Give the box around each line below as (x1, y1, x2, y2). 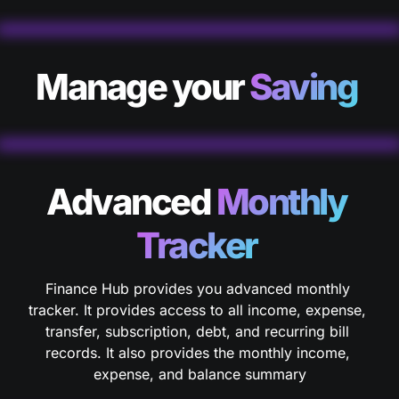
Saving (249, 65, 363, 109)
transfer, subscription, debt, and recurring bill (45, 322, 349, 340)
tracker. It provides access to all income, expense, (28, 301, 366, 319)
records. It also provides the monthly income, (45, 344, 350, 362)
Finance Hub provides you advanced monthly (45, 280, 350, 297)
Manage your (36, 65, 250, 109)
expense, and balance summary (93, 365, 306, 383)
